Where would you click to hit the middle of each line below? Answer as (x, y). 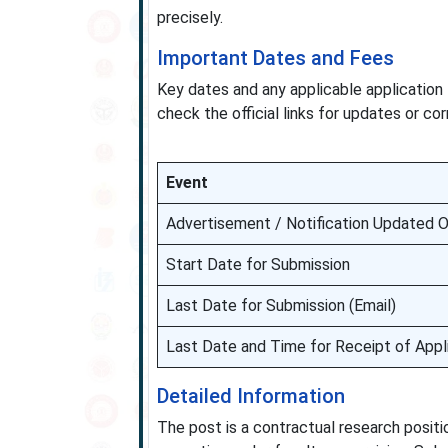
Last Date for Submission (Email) (280, 305)
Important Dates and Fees (275, 58)
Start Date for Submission (257, 264)
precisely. (189, 17)
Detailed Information (250, 396)
